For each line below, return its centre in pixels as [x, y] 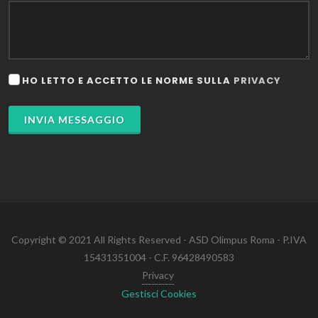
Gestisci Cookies [159, 294]
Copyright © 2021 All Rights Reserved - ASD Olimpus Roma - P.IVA [159, 240]
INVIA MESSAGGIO [75, 120]
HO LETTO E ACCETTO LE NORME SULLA [128, 81]
